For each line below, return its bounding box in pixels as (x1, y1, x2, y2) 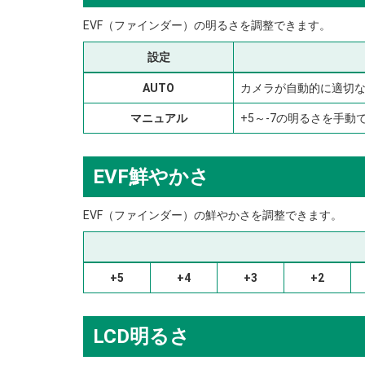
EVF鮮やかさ (93, 165, 209, 189)
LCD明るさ (93, 325, 190, 349)
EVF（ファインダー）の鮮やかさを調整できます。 (83, 209, 342, 222)
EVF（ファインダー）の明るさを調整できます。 (83, 19, 331, 33)
